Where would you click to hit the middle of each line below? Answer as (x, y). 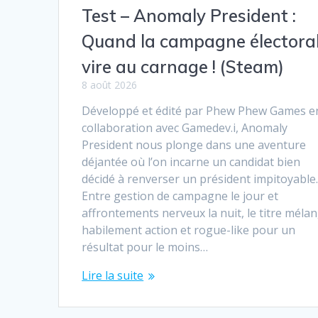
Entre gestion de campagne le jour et (180, 196)
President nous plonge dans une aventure (194, 144)
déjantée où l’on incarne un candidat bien (191, 161)
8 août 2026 (110, 84)
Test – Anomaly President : (189, 15)
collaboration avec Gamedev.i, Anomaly (185, 127)
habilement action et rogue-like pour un (189, 230)
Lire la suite (113, 275)
